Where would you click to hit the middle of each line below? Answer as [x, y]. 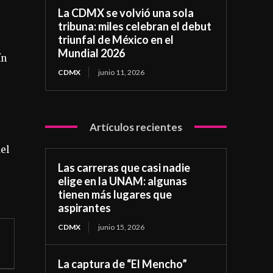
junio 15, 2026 [122, 227]
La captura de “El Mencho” [123, 264]
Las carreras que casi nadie [124, 167]
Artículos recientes [136, 127]
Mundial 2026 [92, 53]
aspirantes [85, 207]
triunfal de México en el [116, 39]
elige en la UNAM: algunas [123, 181]
